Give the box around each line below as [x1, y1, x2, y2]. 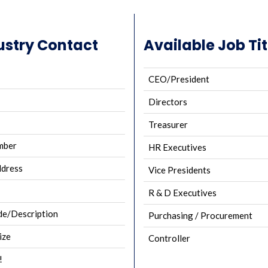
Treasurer [148, 119, 188, 130]
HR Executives [148, 142, 206, 153]
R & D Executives [148, 187, 217, 198]
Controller [148, 233, 190, 243]
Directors [148, 96, 187, 107]
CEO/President [148, 74, 209, 84]
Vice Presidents [148, 165, 211, 175]
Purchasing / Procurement [148, 210, 252, 221]
